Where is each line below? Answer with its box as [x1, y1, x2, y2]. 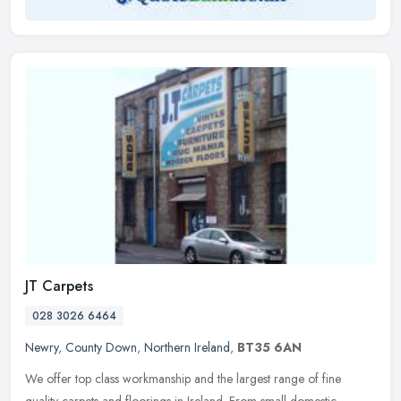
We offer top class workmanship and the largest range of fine [25, 370, 341, 388]
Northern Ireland [144, 338, 230, 357]
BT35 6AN [237, 338, 302, 357]
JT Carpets [25, 276, 93, 297]
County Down [65, 338, 137, 357]
